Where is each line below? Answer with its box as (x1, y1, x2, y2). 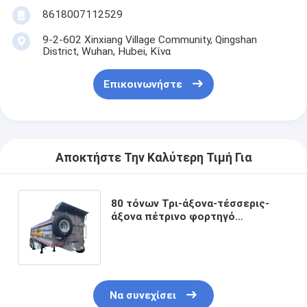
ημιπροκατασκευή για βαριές (111, 236, 260, 249)
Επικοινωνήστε (103, 78, 182, 91)
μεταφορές (111, 249, 170, 262)
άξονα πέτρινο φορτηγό (111, 210, 236, 223)
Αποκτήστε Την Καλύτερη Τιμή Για (55, 151, 252, 165)
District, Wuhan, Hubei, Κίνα (42, 45, 171, 58)
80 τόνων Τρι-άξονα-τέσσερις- (111, 197, 270, 210)
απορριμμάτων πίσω (111, 223, 217, 236)
